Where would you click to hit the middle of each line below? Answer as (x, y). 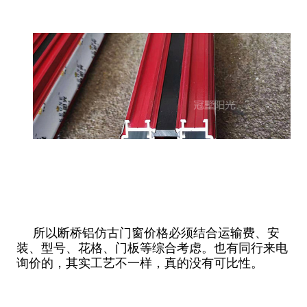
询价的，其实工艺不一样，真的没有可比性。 (139, 263)
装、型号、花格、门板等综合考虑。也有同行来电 (152, 248)
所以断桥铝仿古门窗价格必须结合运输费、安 (156, 233)
